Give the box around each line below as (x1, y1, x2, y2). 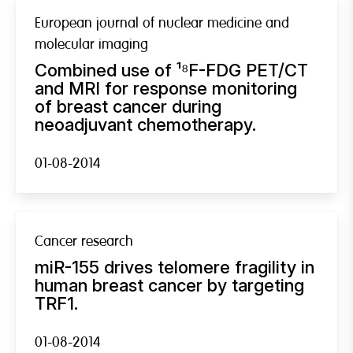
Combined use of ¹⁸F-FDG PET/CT (35, 59, 308, 80)
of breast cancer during (35, 95, 221, 117)
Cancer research (35, 232, 133, 251)
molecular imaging (35, 35, 148, 54)
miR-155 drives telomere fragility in (35, 256, 314, 277)
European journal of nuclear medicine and (35, 13, 289, 32)
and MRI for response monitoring (35, 77, 297, 98)
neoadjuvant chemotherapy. (35, 113, 256, 135)
